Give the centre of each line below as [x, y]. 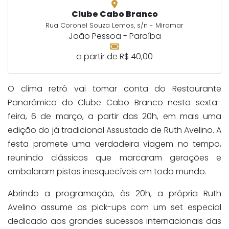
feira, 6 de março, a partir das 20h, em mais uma [114, 117]
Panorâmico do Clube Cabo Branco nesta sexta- [114, 103]
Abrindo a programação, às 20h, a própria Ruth [114, 194]
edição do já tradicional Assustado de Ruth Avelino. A [114, 130]
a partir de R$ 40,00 [114, 57]
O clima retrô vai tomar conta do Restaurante [114, 89]
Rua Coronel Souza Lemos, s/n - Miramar [114, 26]
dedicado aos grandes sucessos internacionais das [114, 221]
